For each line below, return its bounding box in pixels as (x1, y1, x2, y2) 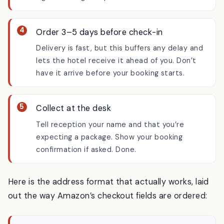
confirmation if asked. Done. (36, 171, 136, 180)
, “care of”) (149, 5, 188, 15)
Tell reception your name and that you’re (36, 146, 184, 155)
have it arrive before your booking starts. (36, 94, 185, 104)
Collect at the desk (36, 129, 111, 140)
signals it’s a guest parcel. (36, 18, 128, 27)
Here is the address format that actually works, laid (8, 202, 209, 213)
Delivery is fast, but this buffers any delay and (36, 69, 203, 79)
